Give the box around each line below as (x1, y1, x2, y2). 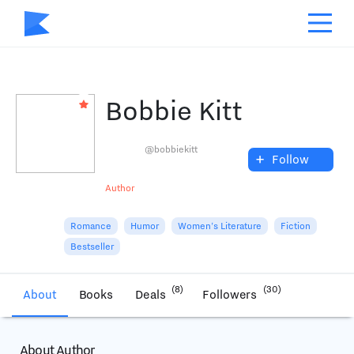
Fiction (281, 220, 311, 232)
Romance (70, 220, 111, 232)
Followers (202, 288, 261, 303)
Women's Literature (178, 220, 262, 232)
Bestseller (70, 241, 114, 253)
